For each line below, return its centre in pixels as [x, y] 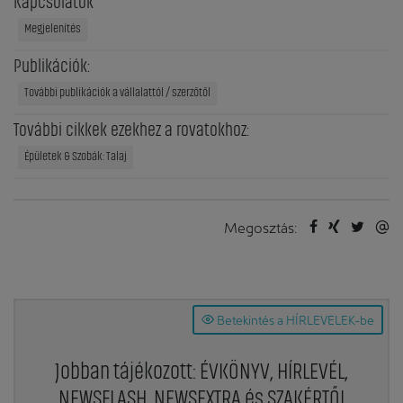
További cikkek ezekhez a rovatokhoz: [131, 130]
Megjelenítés [53, 28]
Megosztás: [260, 226]
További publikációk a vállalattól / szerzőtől [117, 92]
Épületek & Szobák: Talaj [76, 156]
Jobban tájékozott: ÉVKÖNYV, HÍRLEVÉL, [201, 372]
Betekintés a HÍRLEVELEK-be [294, 319]
